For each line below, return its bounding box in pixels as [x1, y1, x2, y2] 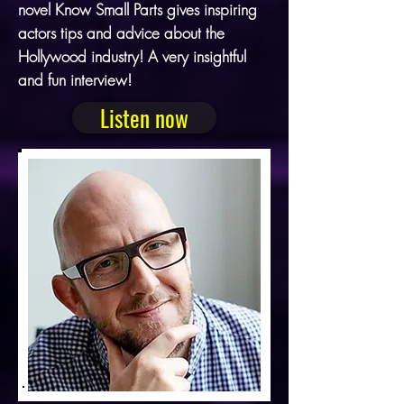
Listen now [100, 100, 188, 134]
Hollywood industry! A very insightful [18, 45, 246, 67]
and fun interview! [18, 69, 132, 90]
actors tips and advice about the [18, 22, 225, 43]
